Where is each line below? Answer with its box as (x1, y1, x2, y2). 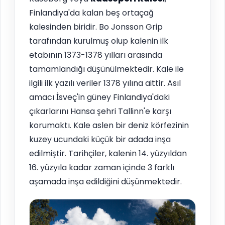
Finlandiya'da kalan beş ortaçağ (29, 7, 154, 19)
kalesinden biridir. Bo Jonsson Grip (29, 21, 163, 33)
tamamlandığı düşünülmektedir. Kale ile (29, 63, 184, 75)
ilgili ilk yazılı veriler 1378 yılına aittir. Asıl (29, 77, 181, 89)
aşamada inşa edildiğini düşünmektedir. (29, 175, 182, 187)
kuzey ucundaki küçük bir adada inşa (29, 133, 171, 145)
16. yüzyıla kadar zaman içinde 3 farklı (29, 161, 174, 173)
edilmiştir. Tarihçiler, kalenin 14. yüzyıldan (29, 147, 187, 159)
